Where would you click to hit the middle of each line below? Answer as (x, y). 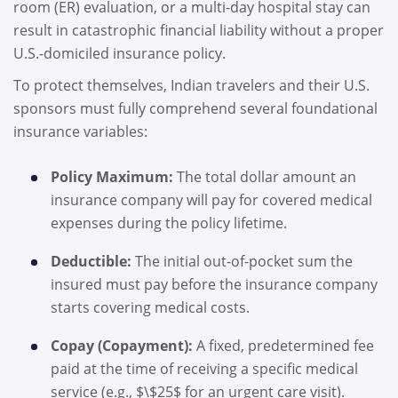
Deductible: (91, 262)
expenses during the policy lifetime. (171, 223)
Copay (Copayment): (122, 346)
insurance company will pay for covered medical (211, 200)
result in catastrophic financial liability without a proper (199, 30)
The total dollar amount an (265, 177)
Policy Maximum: (112, 177)
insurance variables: (82, 131)
